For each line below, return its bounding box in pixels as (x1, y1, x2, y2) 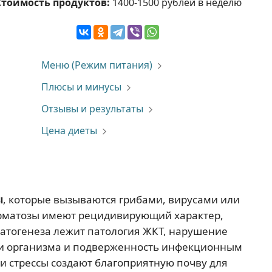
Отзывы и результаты (41, 102, 143, 115)
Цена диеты (41, 124, 97, 137)
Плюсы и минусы (41, 80, 121, 93)
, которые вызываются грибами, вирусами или (3, 192, 240, 206)
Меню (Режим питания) (41, 58, 152, 72)
